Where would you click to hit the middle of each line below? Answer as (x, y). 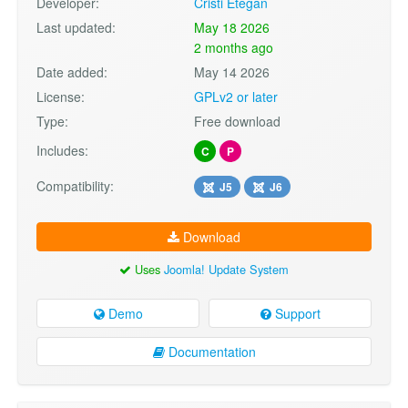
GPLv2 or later (236, 97)
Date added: (72, 72)
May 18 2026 (232, 28)
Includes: (62, 151)
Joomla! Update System (226, 270)
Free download (238, 122)
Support (296, 313)
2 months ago (234, 48)
